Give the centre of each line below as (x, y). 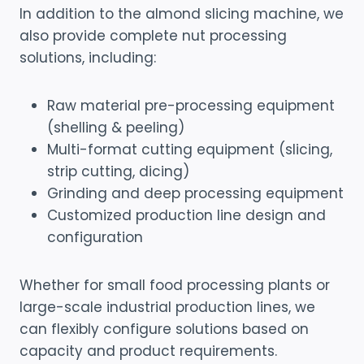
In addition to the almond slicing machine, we (182, 13)
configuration (95, 237)
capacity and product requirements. (148, 351)
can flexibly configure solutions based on (164, 329)
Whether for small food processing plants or (175, 285)
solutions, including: (88, 57)
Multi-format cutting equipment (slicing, (190, 149)
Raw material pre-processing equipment (191, 105)
